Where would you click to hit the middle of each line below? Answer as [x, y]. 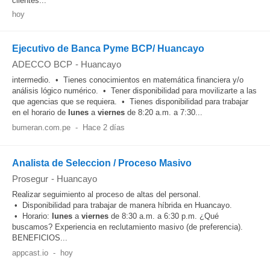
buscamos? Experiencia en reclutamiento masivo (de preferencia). [127, 227]
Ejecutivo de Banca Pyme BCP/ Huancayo [108, 49]
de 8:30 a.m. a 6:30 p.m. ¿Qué [164, 216]
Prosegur [30, 179]
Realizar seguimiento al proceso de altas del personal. [106, 194]
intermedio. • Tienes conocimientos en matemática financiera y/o [128, 80]
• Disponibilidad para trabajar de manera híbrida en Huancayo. [122, 205]
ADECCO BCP [42, 64]
